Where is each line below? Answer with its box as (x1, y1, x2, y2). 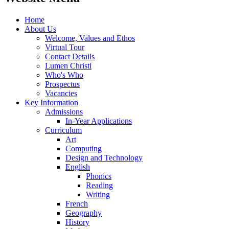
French (65, 199, 88, 208)
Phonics (86, 171, 111, 180)
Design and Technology (65, 153, 143, 162)
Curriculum (45, 125, 82, 134)
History (65, 217, 89, 226)
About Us (25, 24, 56, 33)
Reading (86, 180, 113, 190)
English (65, 162, 90, 171)
